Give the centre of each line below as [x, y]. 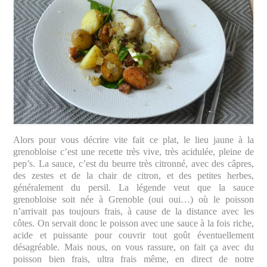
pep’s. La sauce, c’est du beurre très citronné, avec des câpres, [133, 163]
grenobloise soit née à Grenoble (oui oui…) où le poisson [133, 199]
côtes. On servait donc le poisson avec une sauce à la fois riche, [133, 223]
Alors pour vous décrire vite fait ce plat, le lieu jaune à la [133, 139]
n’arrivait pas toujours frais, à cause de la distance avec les [133, 211]
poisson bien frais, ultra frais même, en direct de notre [133, 259]
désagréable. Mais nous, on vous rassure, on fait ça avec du [133, 247]
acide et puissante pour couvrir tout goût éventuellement [133, 235]
